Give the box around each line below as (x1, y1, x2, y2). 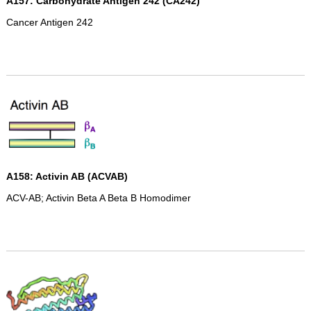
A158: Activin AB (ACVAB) (6, 171, 128, 182)
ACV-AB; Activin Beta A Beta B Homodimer (6, 192, 191, 203)
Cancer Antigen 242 (6, 17, 93, 28)
